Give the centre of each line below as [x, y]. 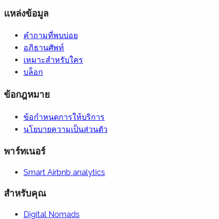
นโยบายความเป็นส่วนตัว [66, 129]
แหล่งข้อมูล [26, 13]
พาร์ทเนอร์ [25, 151]
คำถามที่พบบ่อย [51, 36]
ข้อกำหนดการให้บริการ [64, 117]
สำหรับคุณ [25, 193]
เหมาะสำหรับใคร [53, 60]
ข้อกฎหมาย [27, 94]
